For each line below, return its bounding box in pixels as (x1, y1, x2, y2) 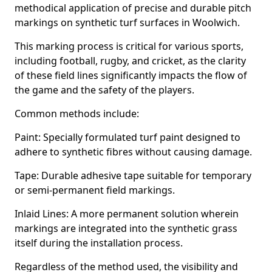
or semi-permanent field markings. (15, 183, 175, 197)
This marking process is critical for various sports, (15, 39, 243, 53)
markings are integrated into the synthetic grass (15, 222, 237, 235)
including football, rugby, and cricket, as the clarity (15, 54, 246, 67)
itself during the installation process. (15, 236, 183, 250)
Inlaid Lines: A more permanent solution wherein (15, 207, 239, 220)
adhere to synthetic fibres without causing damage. (15, 145, 252, 158)
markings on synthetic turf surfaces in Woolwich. (15, 16, 240, 29)
